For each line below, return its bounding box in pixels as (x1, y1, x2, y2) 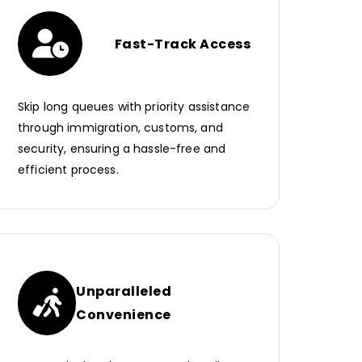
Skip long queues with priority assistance (18, 99, 250, 116)
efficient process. (18, 162, 119, 179)
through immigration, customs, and (18, 120, 223, 137)
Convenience (76, 305, 171, 325)
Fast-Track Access (114, 34, 250, 53)
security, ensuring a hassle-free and (18, 141, 226, 158)
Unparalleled (76, 282, 172, 301)
